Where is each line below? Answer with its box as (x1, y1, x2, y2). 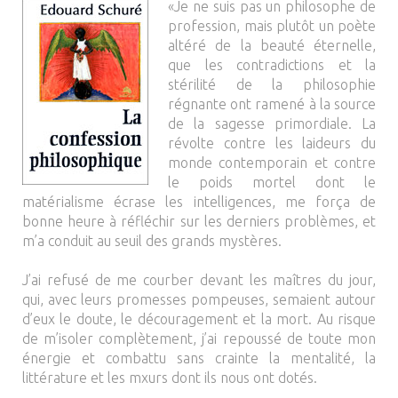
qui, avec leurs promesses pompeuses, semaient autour (22, 291, 376, 307)
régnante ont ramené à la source (168, 96, 376, 112)
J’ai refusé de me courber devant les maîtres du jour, (22, 272, 376, 288)
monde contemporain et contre (168, 155, 376, 171)
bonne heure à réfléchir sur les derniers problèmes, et (22, 213, 376, 229)
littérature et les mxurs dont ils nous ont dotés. (22, 370, 317, 386)
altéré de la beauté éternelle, (168, 37, 376, 53)
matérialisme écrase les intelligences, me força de (22, 194, 376, 210)
